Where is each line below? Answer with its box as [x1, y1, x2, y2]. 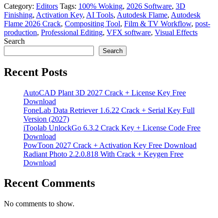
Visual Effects [155, 28, 198, 36]
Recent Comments [4, 177, 95, 190]
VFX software [107, 28, 151, 36]
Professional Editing [41, 28, 103, 36]
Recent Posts [4, 65, 67, 78]
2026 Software [127, 1, 172, 10]
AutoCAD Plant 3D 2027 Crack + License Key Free [23, 88, 186, 97]
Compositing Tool [65, 19, 120, 28]
